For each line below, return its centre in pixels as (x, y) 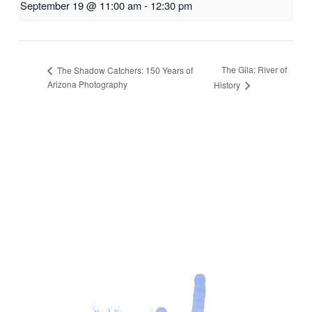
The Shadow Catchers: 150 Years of (124, 70)
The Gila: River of (254, 70)
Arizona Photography (87, 84)
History (228, 85)
